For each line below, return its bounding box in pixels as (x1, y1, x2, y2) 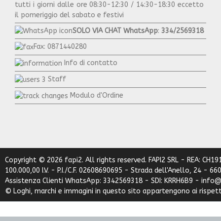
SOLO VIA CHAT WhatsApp (73, 26, 158, 35)
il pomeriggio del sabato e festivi (15, 10, 124, 19)
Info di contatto (64, 59, 117, 68)
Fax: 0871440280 (34, 42, 87, 51)
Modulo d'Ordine (70, 91, 123, 100)
